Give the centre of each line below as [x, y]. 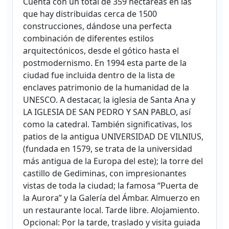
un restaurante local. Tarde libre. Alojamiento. [111, 210]
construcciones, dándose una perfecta [97, 26]
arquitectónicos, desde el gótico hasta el [101, 51]
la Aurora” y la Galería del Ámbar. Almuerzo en [111, 198]
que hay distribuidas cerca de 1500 [90, 14]
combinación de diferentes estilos [88, 39]
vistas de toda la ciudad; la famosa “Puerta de [111, 186]
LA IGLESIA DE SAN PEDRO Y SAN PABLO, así [107, 112]
